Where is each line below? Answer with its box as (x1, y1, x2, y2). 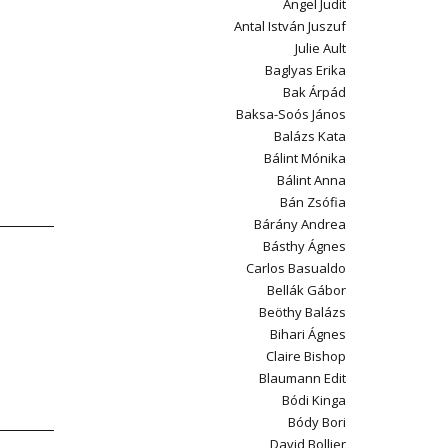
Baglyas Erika (265, 61, 346, 79)
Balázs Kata (274, 127, 346, 145)
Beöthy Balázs (259, 303, 346, 321)
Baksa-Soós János (236, 105, 346, 123)
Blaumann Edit (259, 369, 346, 387)
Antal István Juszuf (234, 17, 346, 35)
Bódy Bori (288, 413, 346, 431)
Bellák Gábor (267, 281, 346, 299)
